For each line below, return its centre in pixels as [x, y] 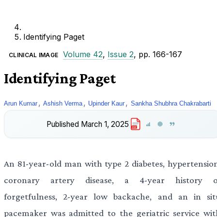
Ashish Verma [63, 103]
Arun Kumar [21, 103]
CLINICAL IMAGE [34, 55]
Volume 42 [83, 54]
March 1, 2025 [105, 124]
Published [63, 124]
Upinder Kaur [107, 103]
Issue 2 [121, 54]
